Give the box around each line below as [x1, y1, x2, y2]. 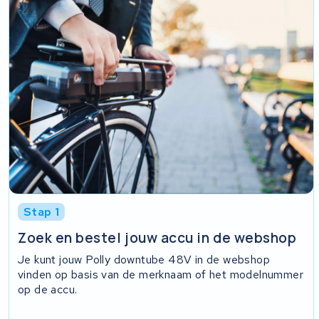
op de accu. [18, 282, 78, 298]
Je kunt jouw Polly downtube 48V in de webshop [18, 252, 271, 268]
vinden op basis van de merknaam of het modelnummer [18, 267, 304, 283]
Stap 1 [23, 204, 60, 219]
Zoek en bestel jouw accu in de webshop [18, 229, 297, 248]
